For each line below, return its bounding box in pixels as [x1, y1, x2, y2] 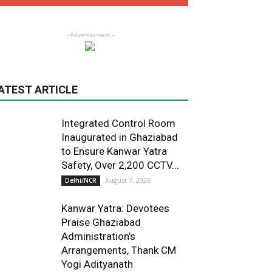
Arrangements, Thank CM [61, 244, 176, 257]
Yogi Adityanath [61, 258, 133, 271]
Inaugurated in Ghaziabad [61, 131, 178, 144]
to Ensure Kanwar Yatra [61, 145, 167, 158]
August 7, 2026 [105, 175, 151, 185]
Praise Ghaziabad [61, 216, 141, 229]
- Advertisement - [66, 32, 114, 39]
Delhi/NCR [65, 176, 97, 185]
